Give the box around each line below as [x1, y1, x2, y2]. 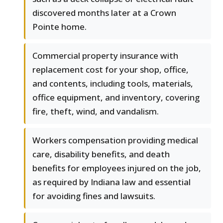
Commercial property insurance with [32, 50, 178, 62]
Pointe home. [32, 21, 87, 33]
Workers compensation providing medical [32, 134, 198, 146]
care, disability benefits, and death [32, 148, 170, 160]
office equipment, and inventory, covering [32, 92, 200, 104]
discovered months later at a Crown [32, 7, 176, 19]
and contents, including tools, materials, [32, 78, 193, 90]
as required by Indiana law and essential [32, 176, 191, 188]
